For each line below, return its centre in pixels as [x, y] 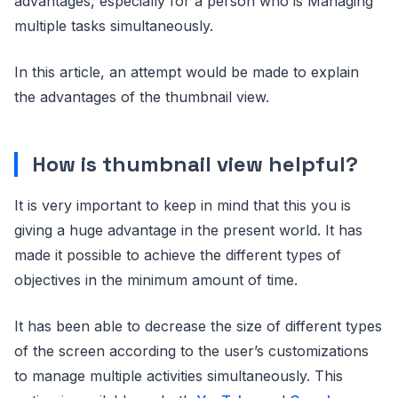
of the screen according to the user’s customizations [191, 351]
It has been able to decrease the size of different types [198, 326]
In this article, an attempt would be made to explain [187, 72]
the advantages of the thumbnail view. [142, 97]
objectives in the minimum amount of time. [156, 280]
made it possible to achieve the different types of [178, 255]
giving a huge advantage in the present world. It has [188, 230]
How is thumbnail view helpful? [195, 164]
